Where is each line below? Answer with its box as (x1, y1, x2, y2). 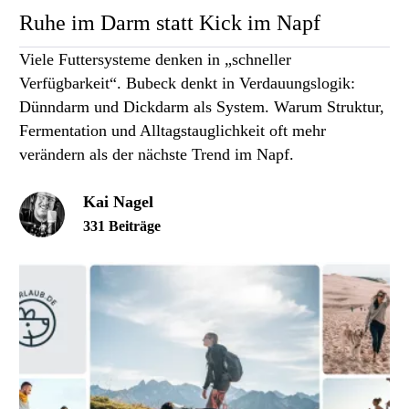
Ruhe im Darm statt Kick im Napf (19, 11, 320, 36)
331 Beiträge (83, 218, 161, 235)
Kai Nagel (83, 193, 153, 212)
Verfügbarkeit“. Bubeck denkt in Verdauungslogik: (19, 74, 355, 93)
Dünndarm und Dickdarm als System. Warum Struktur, (19, 98, 384, 117)
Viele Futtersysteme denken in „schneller (19, 50, 291, 69)
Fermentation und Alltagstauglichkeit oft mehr (19, 121, 326, 141)
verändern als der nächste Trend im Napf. (19, 145, 294, 164)
